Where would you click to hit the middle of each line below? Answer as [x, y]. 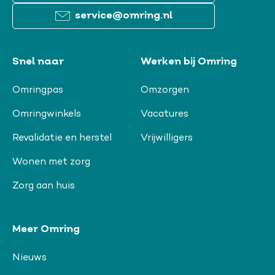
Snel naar [38, 62]
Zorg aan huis [44, 186]
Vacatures [165, 114]
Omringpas [38, 91]
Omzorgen [165, 91]
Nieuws [29, 258]
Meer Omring [46, 229]
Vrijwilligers [167, 138]
